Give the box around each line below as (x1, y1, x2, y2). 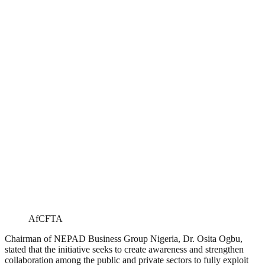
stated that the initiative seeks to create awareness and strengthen (5, 244, 244, 255)
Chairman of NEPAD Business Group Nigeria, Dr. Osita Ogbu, (5, 234, 243, 244)
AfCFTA (28, 214, 63, 224)
